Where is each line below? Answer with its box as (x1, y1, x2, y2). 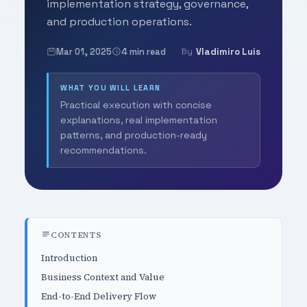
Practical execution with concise (60, 99, 212, 112)
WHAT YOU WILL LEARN (60, 83, 161, 93)
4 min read (121, 45, 166, 58)
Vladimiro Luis (196, 45, 261, 58)
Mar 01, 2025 (56, 45, 112, 58)
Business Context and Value (40, 271, 164, 283)
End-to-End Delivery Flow (40, 290, 156, 303)
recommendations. (60, 144, 147, 157)
